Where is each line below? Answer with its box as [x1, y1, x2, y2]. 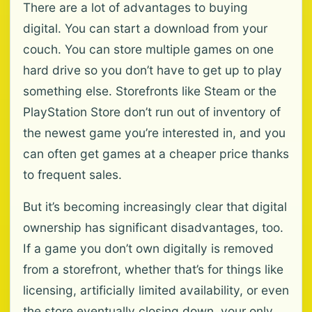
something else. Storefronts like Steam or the [23, 84, 276, 98]
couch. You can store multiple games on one [23, 42, 274, 56]
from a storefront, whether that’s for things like [23, 262, 283, 276]
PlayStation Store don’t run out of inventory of [23, 104, 281, 119]
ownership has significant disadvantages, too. [23, 220, 283, 235]
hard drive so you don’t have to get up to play [23, 63, 282, 77]
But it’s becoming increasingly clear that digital [23, 199, 287, 214]
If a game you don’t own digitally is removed [23, 241, 274, 256]
